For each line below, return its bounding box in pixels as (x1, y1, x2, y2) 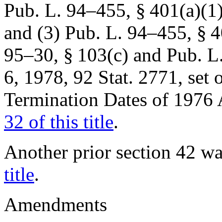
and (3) (4, 22, 65, 43)
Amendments (4, 194, 107, 215)
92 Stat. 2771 (73, 66, 178, 88)
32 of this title (4, 111, 113, 132)
